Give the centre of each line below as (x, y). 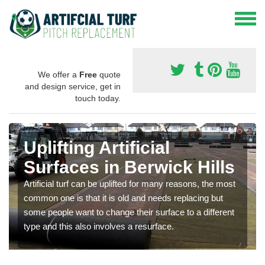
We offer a (59, 74)
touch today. (98, 98)
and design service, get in (73, 86)
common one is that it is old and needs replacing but (123, 198)
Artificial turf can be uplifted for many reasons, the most (130, 183)
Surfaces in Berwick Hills (129, 167)
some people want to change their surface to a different (129, 212)
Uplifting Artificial (97, 147)
